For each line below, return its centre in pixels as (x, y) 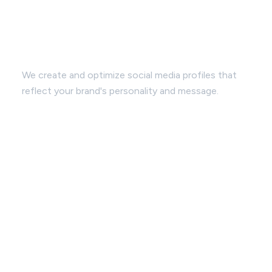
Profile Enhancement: (83, 56)
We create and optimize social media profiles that (129, 75)
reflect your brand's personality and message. (120, 90)
